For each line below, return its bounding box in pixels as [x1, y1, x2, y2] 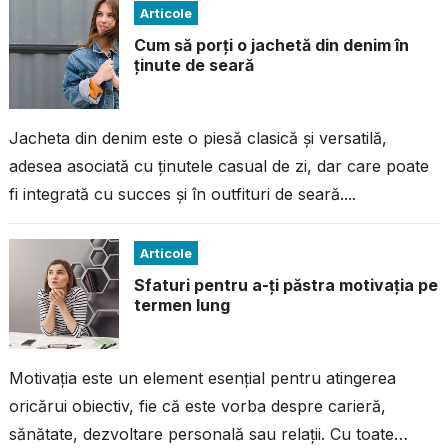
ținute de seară [133, 55, 254, 76]
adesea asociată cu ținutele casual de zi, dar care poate [8, 156, 429, 177]
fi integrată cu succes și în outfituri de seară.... [8, 184, 356, 205]
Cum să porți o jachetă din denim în [133, 35, 409, 56]
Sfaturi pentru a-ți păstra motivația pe [133, 275, 438, 296]
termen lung [133, 295, 230, 316]
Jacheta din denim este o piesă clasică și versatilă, [8, 128, 387, 149]
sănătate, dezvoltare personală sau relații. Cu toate [8, 424, 394, 445]
